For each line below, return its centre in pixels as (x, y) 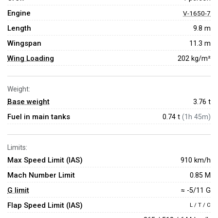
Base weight (28, 102)
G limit (18, 190)
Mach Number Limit (41, 175)
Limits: (17, 147)
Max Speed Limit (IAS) (45, 160)
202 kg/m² (194, 58)
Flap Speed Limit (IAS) (45, 205)
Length (19, 28)
